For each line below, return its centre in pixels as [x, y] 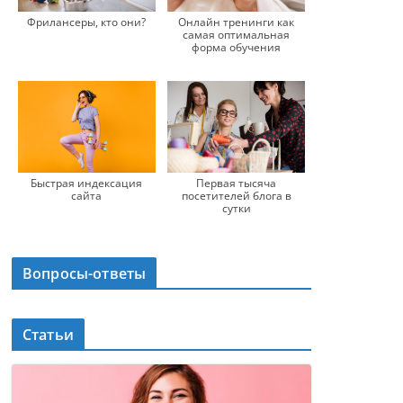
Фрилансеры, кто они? [87, 22]
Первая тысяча [237, 184]
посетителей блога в [236, 196]
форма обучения [237, 48]
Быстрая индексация [87, 184]
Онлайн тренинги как [237, 22]
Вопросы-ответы [85, 274]
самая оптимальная [237, 35]
